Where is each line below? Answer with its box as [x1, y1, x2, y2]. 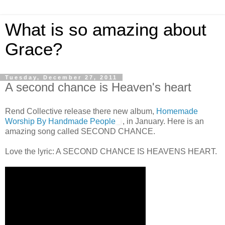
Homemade [156, 106, 198, 116]
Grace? [5, 40, 62, 59]
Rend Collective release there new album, [5, 106, 156, 116]
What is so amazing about [5, 20, 206, 39]
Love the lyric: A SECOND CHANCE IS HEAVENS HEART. [5, 147, 217, 156]
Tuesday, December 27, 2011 [5, 74, 118, 80]
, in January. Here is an [121, 117, 204, 126]
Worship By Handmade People [5, 117, 116, 126]
